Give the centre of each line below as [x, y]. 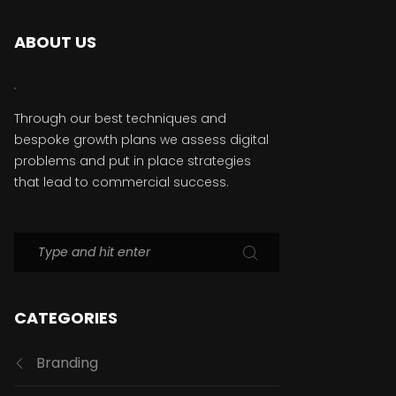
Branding [67, 363]
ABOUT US [55, 42]
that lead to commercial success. [122, 183]
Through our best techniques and [120, 119]
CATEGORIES [66, 318]
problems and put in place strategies [133, 161]
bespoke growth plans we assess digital [141, 140]
